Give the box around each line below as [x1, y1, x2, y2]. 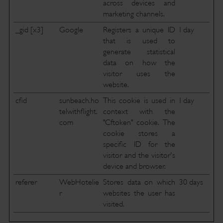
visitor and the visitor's [103, 151, 175, 160]
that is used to [103, 36, 175, 45]
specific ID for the [103, 140, 175, 149]
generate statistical [103, 47, 175, 56]
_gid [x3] [15, 25, 43, 34]
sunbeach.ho [59, 96, 99, 105]
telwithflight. [59, 107, 98, 116]
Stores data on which [103, 178, 175, 187]
